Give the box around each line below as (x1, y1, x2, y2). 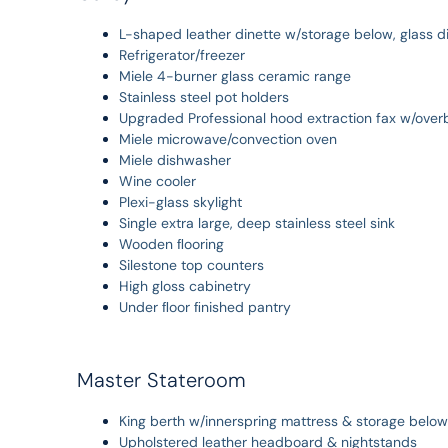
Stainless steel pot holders (118, 87, 289, 106)
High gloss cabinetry (118, 276, 251, 295)
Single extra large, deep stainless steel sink (118, 213, 395, 232)
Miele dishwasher (118, 150, 231, 169)
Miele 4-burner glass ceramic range (118, 66, 351, 85)
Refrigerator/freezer (118, 45, 245, 64)
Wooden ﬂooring (118, 234, 224, 253)
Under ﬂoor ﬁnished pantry (118, 297, 291, 316)
